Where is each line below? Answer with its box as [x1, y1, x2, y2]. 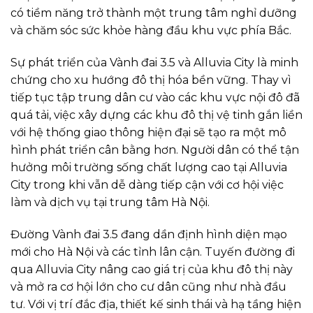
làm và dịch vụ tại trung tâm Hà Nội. [10, 196, 210, 210]
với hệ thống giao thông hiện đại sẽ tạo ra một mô [10, 126, 286, 140]
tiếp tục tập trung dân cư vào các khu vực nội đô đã [10, 91, 300, 105]
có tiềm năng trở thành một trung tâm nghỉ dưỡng [10, 6, 297, 20]
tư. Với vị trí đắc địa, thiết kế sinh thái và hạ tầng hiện [10, 298, 301, 312]
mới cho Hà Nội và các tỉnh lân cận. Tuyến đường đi [10, 245, 295, 259]
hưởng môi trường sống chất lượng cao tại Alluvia [10, 161, 287, 175]
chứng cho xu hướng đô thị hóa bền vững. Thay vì [10, 73, 291, 87]
